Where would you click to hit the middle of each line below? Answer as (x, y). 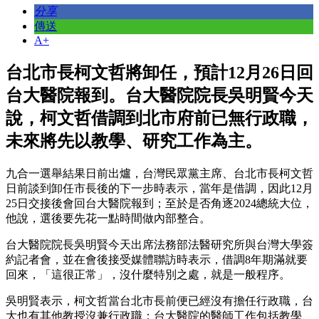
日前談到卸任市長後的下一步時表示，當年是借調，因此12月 (159, 188)
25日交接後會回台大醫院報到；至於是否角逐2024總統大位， (159, 203)
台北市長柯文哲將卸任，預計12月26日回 (159, 72)
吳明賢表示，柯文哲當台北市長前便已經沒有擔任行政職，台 (159, 300)
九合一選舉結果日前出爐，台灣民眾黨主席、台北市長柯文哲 (159, 173)
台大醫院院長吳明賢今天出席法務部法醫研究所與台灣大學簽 (159, 244)
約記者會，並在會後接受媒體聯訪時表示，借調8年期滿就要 (157, 259)
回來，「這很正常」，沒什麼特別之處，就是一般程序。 (148, 274)
